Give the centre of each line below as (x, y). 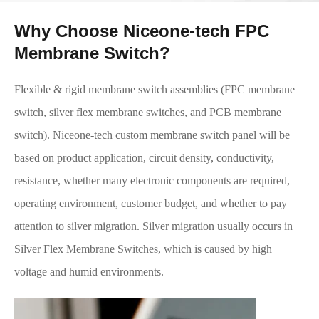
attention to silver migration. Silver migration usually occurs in (153, 226)
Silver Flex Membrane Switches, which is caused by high (143, 249)
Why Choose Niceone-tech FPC (142, 31)
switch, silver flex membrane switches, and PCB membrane (148, 112)
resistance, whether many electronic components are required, (152, 180)
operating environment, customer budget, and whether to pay (151, 203)
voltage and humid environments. (89, 271)
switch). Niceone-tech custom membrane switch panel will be (152, 135)
